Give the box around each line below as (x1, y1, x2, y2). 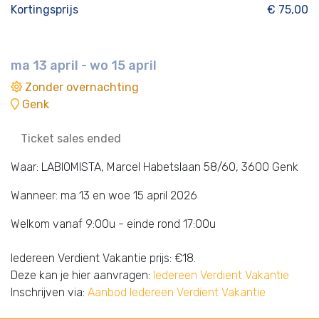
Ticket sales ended (21, 131, 121, 145)
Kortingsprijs (11, 2, 78, 16)
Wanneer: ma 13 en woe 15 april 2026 (11, 188, 197, 202)
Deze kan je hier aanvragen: (11, 268, 153, 282)
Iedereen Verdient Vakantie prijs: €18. (11, 251, 196, 265)
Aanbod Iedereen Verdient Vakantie (88, 285, 266, 299)
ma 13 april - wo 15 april (11, 57, 157, 73)
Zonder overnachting (25, 80, 139, 94)
